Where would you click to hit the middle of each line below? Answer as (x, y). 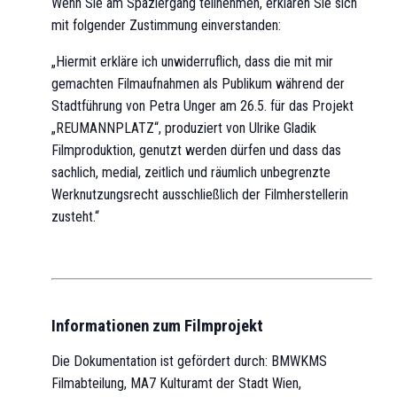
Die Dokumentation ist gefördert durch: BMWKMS (189, 362)
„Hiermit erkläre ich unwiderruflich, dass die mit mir (192, 62)
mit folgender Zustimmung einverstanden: (166, 26)
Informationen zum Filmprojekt (157, 327)
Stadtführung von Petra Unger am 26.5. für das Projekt (202, 106)
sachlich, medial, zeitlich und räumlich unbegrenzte (191, 173)
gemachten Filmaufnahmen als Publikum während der (198, 84)
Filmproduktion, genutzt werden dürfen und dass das (196, 151)
